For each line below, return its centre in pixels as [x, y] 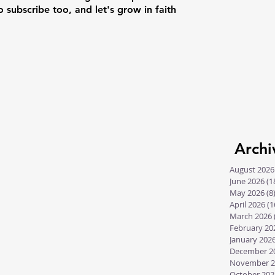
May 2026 [247, 193]
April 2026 [247, 204]
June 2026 [247, 181]
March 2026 [251, 216]
